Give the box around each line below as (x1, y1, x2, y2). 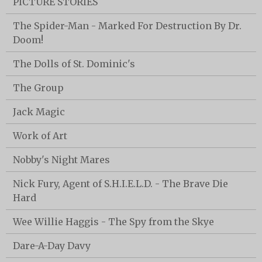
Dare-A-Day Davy (13, 240, 91, 252)
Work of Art (13, 130, 67, 142)
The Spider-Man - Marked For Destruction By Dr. (13, 20, 242, 32)
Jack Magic (13, 106, 65, 118)
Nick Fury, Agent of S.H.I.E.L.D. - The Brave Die (13, 178, 228, 190)
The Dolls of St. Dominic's (13, 58, 135, 70)
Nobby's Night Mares (13, 154, 110, 166)
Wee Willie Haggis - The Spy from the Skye (13, 216, 214, 228)
